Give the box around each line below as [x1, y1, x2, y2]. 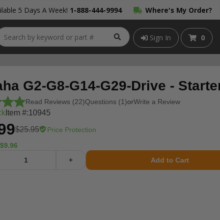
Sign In [148, 32, 171, 42]
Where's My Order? [145, 5, 212, 15]
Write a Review [133, 98, 180, 106]
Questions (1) [84, 98, 127, 106]
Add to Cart [151, 156, 190, 164]
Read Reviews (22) [25, 98, 85, 106]
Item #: [5, 109, 28, 117]
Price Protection [47, 125, 96, 134]
